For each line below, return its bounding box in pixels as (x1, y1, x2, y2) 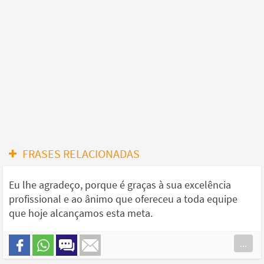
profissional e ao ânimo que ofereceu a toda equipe (9, 192, 237, 206)
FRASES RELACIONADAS (22, 146, 140, 161)
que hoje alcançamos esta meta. (9, 206, 153, 220)
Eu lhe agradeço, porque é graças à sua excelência (9, 178, 231, 192)
